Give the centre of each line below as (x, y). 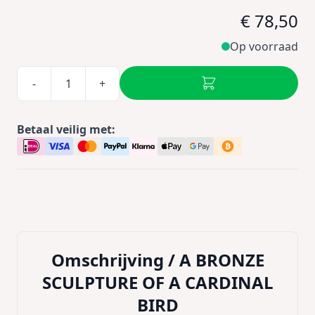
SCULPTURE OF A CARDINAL (157, 282)
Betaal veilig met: (66, 129)
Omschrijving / (115, 260)
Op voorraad (264, 46)
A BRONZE (221, 260)
